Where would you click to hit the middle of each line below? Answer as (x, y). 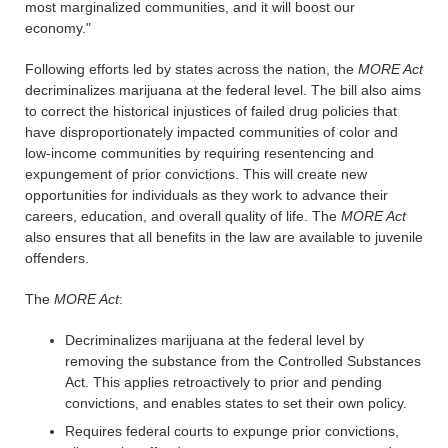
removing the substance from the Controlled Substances (243, 361)
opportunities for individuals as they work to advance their (206, 195)
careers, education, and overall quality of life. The (183, 216)
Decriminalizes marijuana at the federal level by (214, 340)
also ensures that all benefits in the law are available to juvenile (224, 237)
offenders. (57, 258)
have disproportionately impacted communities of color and (211, 132)
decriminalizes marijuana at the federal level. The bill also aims (223, 90)
